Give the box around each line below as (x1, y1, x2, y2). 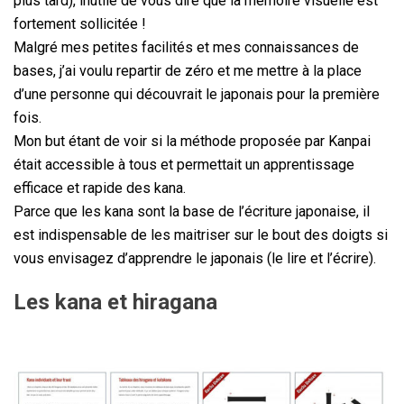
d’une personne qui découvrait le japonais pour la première (14, 85, 380, 103)
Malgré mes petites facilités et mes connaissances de (14, 38, 359, 56)
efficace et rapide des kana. (14, 179, 186, 197)
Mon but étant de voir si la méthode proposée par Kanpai (14, 132, 371, 150)
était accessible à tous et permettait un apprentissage (14, 155, 354, 173)
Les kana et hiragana (14, 289, 217, 315)
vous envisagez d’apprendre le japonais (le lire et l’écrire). (14, 249, 376, 267)
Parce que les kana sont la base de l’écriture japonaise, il (14, 202, 370, 220)
